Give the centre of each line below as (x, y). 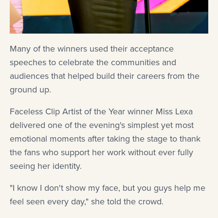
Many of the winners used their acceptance (92, 48)
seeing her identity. (46, 166)
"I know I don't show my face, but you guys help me (108, 188)
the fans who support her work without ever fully (101, 153)
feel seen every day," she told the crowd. (87, 202)
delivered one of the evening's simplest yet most (102, 125)
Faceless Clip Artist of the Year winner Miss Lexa (101, 112)
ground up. (30, 89)
